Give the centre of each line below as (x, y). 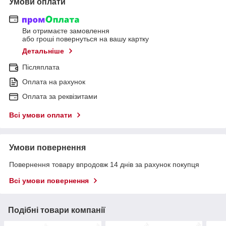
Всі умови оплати (41, 115)
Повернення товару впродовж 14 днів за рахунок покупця (104, 165)
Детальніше (43, 51)
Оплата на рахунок (54, 82)
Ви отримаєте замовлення (66, 31)
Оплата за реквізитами (60, 97)
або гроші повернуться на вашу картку (86, 39)
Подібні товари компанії (57, 210)
